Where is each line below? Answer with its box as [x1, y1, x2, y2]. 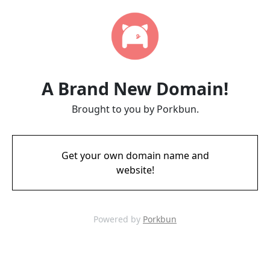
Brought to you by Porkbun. [71, 102, 199, 116]
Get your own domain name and [61, 149, 209, 162]
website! [116, 163, 154, 177]
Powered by [93, 213, 143, 225]
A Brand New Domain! [42, 77, 228, 100]
